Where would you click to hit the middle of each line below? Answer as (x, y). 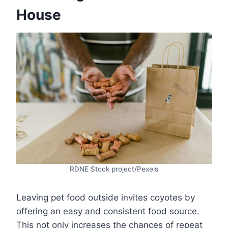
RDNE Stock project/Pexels (114, 169)
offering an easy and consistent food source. (108, 211)
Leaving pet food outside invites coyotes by (106, 198)
